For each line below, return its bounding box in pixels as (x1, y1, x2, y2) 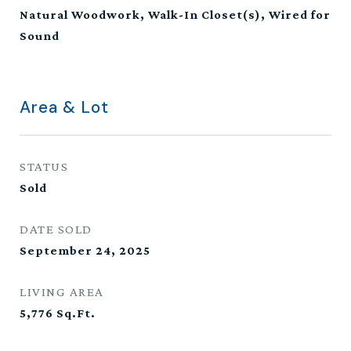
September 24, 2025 (20, 244, 150, 257)
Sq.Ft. (56, 306, 96, 320)
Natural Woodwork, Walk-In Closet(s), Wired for (20, 8, 331, 21)
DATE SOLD (20, 222, 92, 237)
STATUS (20, 159, 68, 174)
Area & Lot (20, 96, 109, 118)
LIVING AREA (20, 284, 104, 299)
